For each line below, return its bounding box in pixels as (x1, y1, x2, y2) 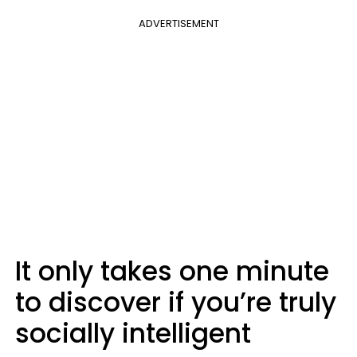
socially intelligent (15, 315, 251, 352)
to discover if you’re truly (15, 284, 336, 321)
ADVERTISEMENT (138, 16, 219, 31)
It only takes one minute (15, 253, 329, 290)
